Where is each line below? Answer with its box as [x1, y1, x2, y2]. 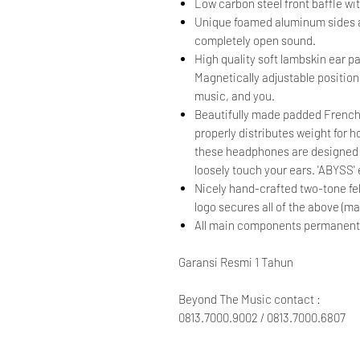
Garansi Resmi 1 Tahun [178, 255, 293, 270]
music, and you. [194, 88, 275, 104]
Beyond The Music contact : [178, 292, 321, 307]
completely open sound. [194, 33, 316, 48]
